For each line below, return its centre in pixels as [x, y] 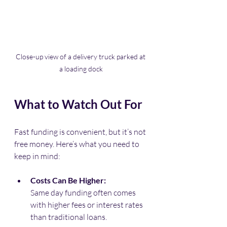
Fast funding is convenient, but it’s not [81, 131]
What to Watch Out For [78, 104]
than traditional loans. [69, 217]
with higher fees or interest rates [87, 204]
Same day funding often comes [84, 192]
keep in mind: [37, 156]
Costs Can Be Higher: [68, 180]
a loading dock [81, 68]
